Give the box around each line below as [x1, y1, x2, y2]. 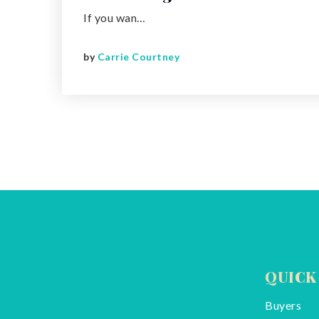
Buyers [265, 298, 301, 312]
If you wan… [83, 10, 146, 24]
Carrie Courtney [97, 51, 179, 63]
